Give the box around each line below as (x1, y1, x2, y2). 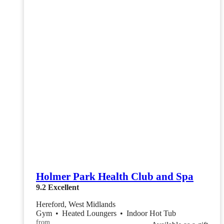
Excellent (48, 183, 79, 192)
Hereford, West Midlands (36, 200, 115, 209)
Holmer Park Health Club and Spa (36, 170, 193, 183)
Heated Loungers (62, 209, 118, 218)
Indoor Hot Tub (126, 209, 176, 218)
